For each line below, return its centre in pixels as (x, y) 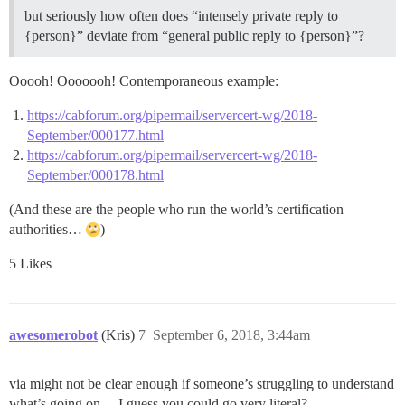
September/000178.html (95, 175)
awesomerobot (53, 335)
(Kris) (120, 335)
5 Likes (30, 264)
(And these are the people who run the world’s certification (176, 210)
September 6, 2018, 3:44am (231, 335)
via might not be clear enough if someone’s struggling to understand (202, 384)
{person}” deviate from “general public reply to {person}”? (194, 36)
